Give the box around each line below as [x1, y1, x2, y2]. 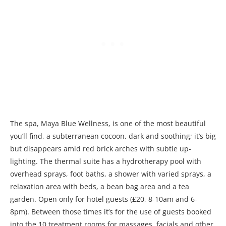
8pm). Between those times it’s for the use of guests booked [10, 206, 211, 216]
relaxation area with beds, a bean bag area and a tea [10, 181, 189, 191]
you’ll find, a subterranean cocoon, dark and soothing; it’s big [10, 131, 216, 141]
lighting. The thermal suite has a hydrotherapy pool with [10, 156, 201, 166]
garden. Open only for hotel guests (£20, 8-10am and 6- [10, 194, 197, 204]
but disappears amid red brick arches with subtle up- [10, 143, 191, 153]
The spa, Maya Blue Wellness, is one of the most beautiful [10, 118, 206, 128]
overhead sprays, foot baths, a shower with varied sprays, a [10, 168, 211, 179]
